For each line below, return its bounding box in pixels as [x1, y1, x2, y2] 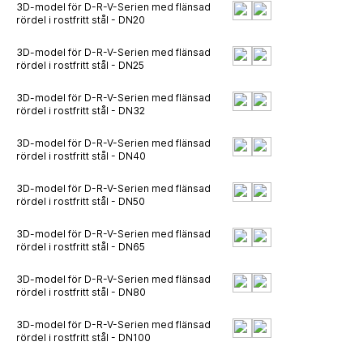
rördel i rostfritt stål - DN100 [16, 331, 151, 344]
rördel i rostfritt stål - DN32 [16, 105, 145, 117]
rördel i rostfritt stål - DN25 [16, 59, 144, 71]
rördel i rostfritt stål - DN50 [16, 195, 145, 207]
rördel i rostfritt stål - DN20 [16, 14, 145, 26]
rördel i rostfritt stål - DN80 [16, 286, 146, 298]
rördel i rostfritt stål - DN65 [16, 241, 145, 253]
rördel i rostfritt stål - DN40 [16, 150, 146, 162]
